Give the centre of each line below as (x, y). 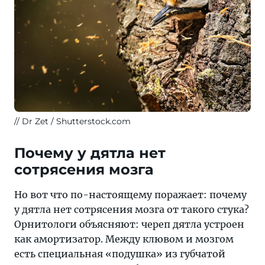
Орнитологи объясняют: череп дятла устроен (129, 224)
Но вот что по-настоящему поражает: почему (130, 195)
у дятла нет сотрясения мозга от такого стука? (132, 210)
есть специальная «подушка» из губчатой (120, 254)
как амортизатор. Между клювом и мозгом (124, 239)
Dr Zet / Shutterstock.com (76, 122)
